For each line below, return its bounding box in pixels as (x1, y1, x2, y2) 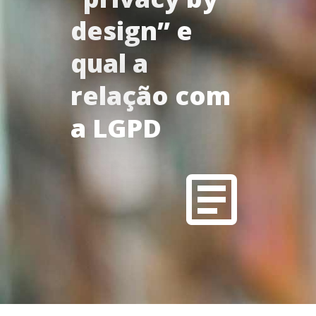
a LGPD (71, 111, 162, 145)
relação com (71, 78, 231, 113)
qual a (71, 46, 148, 80)
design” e (71, 13, 193, 48)
